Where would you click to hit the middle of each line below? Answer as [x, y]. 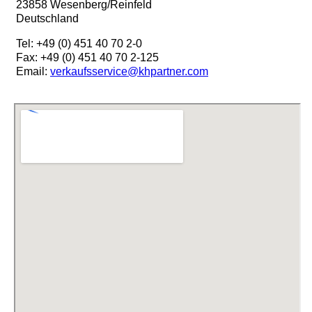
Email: [33, 72]
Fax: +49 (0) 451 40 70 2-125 [87, 58]
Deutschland [47, 19]
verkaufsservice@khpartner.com [129, 72]
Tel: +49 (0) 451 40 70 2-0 [79, 44]
